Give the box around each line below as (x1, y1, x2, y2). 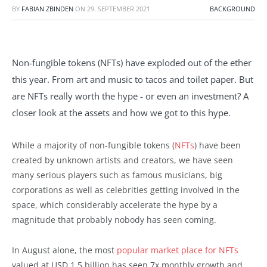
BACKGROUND (210, 4, 255, 13)
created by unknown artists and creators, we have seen (12, 154, 233, 166)
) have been (194, 139, 241, 151)
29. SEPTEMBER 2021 (87, 4, 150, 13)
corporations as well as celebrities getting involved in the (12, 184, 240, 195)
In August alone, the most (12, 244, 117, 256)
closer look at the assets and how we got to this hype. (12, 106, 231, 119)
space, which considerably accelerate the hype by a (12, 198, 218, 210)
